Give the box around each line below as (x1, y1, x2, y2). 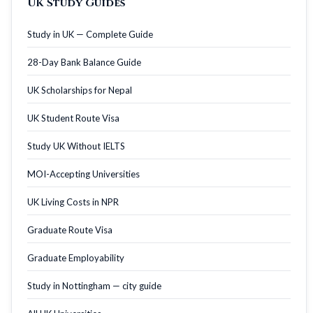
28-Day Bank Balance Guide (27, 56, 141, 68)
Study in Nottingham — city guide (27, 279, 161, 291)
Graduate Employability (27, 252, 124, 263)
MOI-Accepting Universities (27, 168, 140, 180)
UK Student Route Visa (27, 112, 119, 124)
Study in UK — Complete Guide (27, 28, 153, 40)
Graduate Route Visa (27, 224, 112, 235)
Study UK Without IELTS (27, 140, 125, 152)
